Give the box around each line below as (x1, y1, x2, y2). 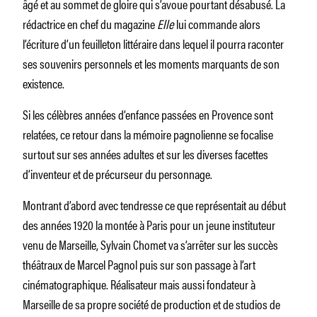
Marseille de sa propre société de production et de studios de (23, 294, 280, 313)
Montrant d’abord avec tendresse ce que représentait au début (23, 195, 286, 214)
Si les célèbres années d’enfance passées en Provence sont (23, 104, 273, 123)
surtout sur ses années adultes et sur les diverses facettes (23, 144, 268, 163)
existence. (23, 73, 64, 92)
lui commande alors (176, 13, 260, 33)
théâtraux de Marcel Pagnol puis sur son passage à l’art (23, 254, 255, 273)
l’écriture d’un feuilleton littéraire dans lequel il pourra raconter (23, 33, 284, 52)
